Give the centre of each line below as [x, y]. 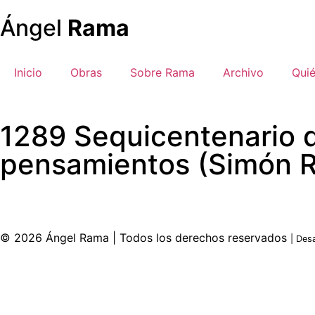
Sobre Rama [162, 72]
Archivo [243, 72]
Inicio [28, 72]
